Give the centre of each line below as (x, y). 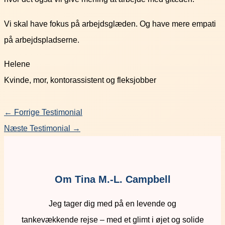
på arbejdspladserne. (42, 39)
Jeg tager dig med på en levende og (113, 204)
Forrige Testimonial (47, 112)
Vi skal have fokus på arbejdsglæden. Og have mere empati (110, 23)
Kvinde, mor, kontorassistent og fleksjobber (80, 80)
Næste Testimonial (38, 128)
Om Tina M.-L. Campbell (113, 179)
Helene (17, 64)
